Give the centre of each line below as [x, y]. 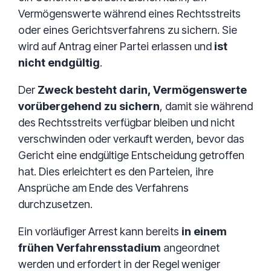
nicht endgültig [59, 63]
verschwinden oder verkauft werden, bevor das [131, 139]
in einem [203, 231]
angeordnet [190, 248]
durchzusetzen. [55, 204]
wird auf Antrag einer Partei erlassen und [115, 46]
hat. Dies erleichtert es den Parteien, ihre [116, 171]
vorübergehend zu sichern [89, 106]
